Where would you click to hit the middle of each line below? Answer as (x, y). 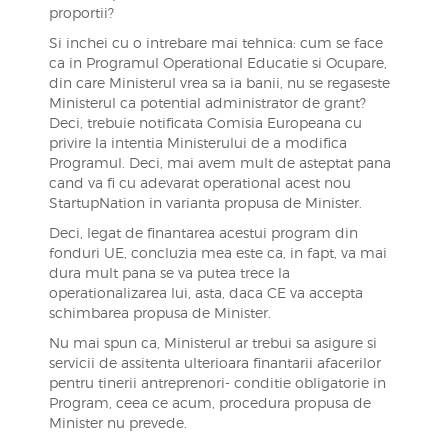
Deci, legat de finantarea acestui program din (203, 232)
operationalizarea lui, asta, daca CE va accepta (205, 292)
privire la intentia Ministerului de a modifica (197, 142)
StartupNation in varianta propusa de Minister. (205, 202)
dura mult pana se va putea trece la (169, 272)
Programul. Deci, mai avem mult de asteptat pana (219, 162)
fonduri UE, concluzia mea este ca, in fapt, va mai (217, 252)
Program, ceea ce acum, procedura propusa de (209, 402)
